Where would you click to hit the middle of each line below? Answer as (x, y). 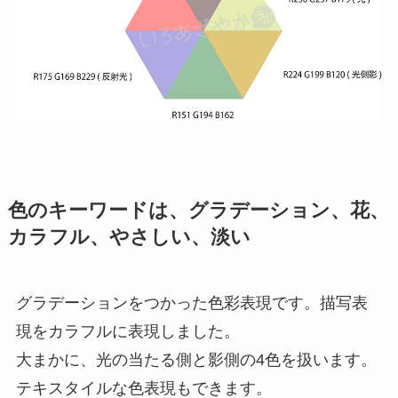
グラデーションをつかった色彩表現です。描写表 (191, 302)
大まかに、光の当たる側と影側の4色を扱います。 (196, 359)
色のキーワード (78, 210)
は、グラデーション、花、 (268, 210)
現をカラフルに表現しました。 (127, 331)
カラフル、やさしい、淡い (129, 237)
